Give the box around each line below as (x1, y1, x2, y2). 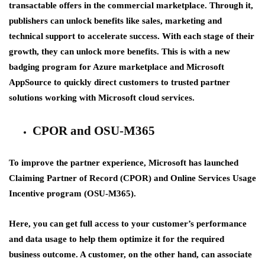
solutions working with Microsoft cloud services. (9, 92, 195, 102)
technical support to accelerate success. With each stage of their (9, 31, 254, 41)
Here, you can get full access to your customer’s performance (9, 218, 247, 228)
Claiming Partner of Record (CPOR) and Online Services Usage (9, 173, 256, 183)
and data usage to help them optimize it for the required (9, 234, 224, 244)
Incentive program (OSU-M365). (9, 188, 136, 198)
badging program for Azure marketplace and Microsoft (9, 62, 224, 72)
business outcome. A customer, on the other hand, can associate (9, 249, 252, 259)
